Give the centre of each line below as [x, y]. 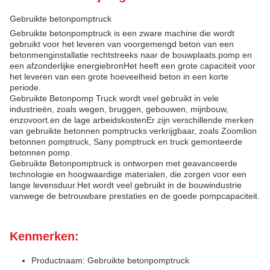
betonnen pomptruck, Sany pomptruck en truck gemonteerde [126, 142]
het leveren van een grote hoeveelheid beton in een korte [119, 77]
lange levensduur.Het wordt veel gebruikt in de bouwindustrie [126, 185]
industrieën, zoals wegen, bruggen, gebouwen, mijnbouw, [119, 109]
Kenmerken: [44, 236]
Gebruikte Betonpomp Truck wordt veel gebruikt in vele [114, 98]
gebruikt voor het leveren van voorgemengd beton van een [122, 44]
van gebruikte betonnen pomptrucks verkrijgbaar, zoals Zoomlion [133, 131]
